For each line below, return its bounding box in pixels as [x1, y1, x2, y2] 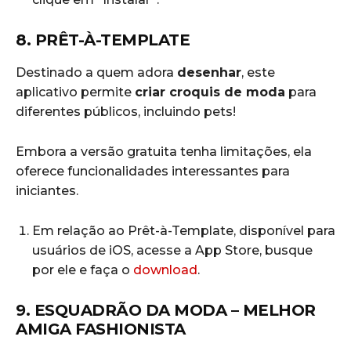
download [133, 262, 197, 278]
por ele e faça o [32, 262, 133, 278]
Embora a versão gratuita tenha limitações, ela [16, 144, 312, 160]
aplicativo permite [16, 85, 135, 100]
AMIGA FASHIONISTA [16, 320, 186, 339]
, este [241, 65, 275, 81]
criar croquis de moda [135, 85, 285, 100]
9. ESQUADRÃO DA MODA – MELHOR [16, 301, 316, 320]
